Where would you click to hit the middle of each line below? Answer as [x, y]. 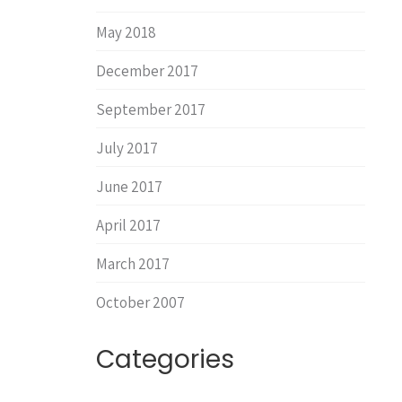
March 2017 [133, 264]
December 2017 [147, 71]
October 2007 [140, 302]
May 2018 [126, 32]
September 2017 [151, 109]
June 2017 [129, 187]
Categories [165, 359]
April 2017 [128, 225]
